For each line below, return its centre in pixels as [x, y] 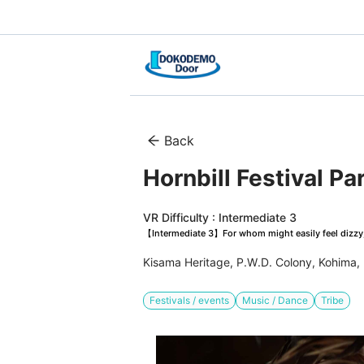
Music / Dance [275, 301]
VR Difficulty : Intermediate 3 [220, 218]
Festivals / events [189, 301]
